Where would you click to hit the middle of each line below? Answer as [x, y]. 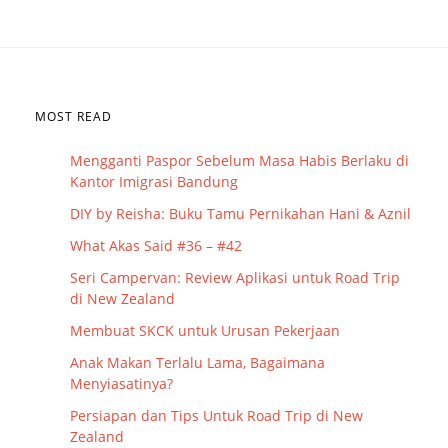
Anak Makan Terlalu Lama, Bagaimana [197, 362]
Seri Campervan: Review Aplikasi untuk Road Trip [235, 277]
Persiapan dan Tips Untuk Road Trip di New [216, 415]
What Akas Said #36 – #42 [156, 245]
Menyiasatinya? [121, 383]
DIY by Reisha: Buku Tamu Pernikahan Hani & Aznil [240, 213]
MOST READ [73, 116]
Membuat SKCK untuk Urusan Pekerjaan [205, 330]
